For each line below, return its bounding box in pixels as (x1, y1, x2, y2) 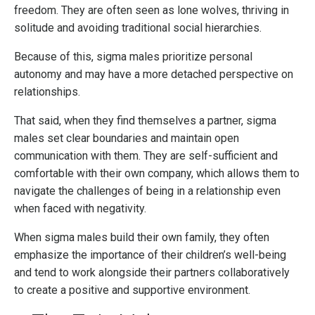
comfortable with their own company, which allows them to (14, 167, 300, 181)
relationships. (14, 85, 83, 99)
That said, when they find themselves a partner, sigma (14, 114, 276, 128)
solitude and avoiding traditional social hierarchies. (14, 21, 264, 35)
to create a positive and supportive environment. (14, 283, 250, 297)
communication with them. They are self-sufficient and (14, 149, 278, 163)
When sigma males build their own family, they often (14, 231, 269, 245)
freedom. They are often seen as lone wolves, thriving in (14, 4, 289, 18)
